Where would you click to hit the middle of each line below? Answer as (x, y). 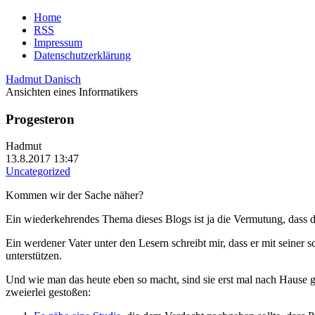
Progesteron (40, 119)
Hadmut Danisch (43, 79)
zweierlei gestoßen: (48, 292)
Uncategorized (38, 172)
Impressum (58, 43)
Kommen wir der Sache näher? (75, 195)
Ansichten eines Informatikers (72, 92)
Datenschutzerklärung (82, 55)
